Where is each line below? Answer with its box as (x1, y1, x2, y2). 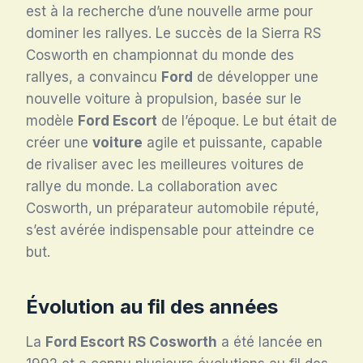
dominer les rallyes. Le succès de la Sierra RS (26, 24, 322, 41)
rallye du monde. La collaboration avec (26, 177, 278, 194)
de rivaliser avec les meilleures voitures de (26, 156, 304, 173)
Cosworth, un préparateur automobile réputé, (26, 199, 319, 216)
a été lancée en (217, 333, 322, 350)
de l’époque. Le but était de (157, 112, 337, 129)
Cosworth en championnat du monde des (26, 46, 294, 63)
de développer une (193, 68, 318, 85)
